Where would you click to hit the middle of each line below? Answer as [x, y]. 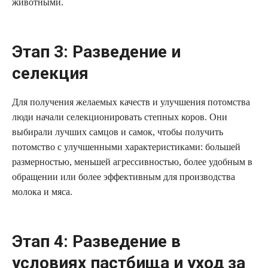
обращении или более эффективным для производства [124, 177]
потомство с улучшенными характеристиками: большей [126, 147]
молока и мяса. [42, 192]
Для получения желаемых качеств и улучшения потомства [131, 102]
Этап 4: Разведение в [96, 242]
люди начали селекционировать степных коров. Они [120, 117]
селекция [50, 74]
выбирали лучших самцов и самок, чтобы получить [118, 132]
